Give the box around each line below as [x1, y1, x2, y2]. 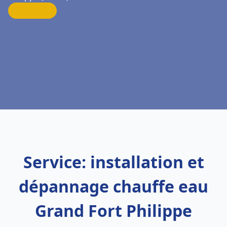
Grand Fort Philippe [35, 200, 192, 221]
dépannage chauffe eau [19, 175, 208, 197]
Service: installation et [23, 151, 204, 173]
